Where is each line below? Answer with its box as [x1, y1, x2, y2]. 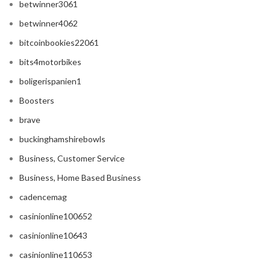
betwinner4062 [19, 18, 78, 29]
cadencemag [19, 192, 67, 202]
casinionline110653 [19, 250, 92, 260]
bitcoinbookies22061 [19, 37, 99, 48]
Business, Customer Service [19, 153, 125, 164]
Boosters [19, 95, 54, 106]
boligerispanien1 [19, 76, 81, 87]
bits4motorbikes [19, 57, 81, 67]
